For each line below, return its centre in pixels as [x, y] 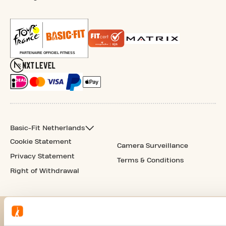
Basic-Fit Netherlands [47, 128]
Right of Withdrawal [45, 171]
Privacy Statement [42, 157]
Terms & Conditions [150, 161]
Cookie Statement [41, 142]
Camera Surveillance [153, 146]
